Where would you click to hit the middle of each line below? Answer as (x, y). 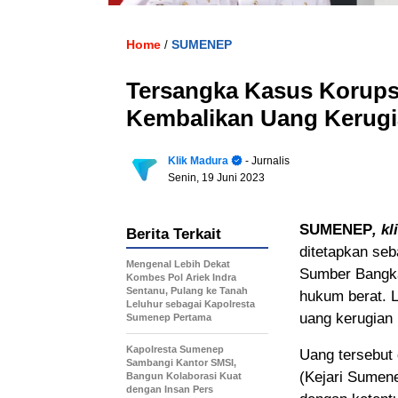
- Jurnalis (266, 160)
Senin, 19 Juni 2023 (216, 177)
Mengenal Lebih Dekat (178, 263)
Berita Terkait (174, 234)
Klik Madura (198, 160)
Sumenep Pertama (170, 317)
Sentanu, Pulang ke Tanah (187, 290)
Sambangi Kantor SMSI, (181, 362)
